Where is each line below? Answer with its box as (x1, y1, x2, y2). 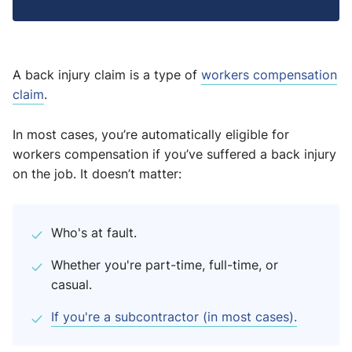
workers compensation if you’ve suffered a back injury (13, 145, 336, 163)
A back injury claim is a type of (13, 66, 201, 83)
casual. (51, 276, 92, 293)
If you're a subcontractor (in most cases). (51, 308, 297, 325)
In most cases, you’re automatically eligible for (13, 126, 289, 143)
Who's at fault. (51, 224, 137, 241)
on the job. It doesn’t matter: (13, 165, 181, 182)
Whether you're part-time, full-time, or (51, 256, 278, 273)
